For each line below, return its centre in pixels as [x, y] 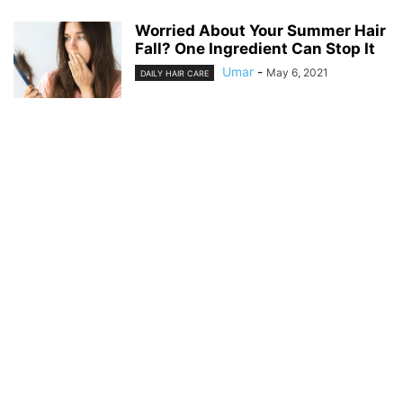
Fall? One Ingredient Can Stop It [255, 48]
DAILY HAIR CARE [175, 73]
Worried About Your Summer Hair [260, 30]
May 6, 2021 [297, 72]
